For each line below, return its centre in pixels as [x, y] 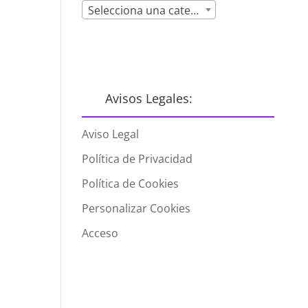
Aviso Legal [111, 134]
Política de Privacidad [137, 158]
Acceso [100, 233]
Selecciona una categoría [195, 11]
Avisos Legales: [148, 98]
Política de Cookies [131, 183]
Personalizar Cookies [136, 208]
